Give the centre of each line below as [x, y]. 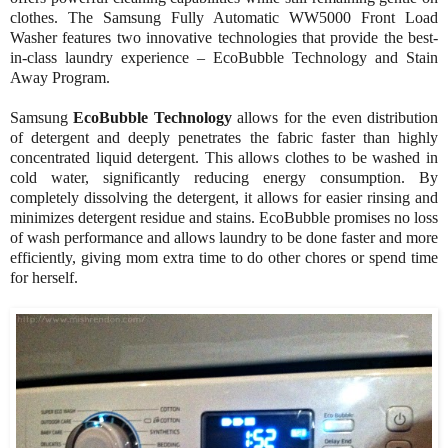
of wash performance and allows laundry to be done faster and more [224, 238]
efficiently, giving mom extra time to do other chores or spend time [224, 258]
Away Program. [60, 78]
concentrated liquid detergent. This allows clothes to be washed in [224, 158]
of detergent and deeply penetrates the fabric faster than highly [224, 138]
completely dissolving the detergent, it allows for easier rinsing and [224, 198]
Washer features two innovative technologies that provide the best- [224, 38]
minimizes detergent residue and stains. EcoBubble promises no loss [224, 218]
